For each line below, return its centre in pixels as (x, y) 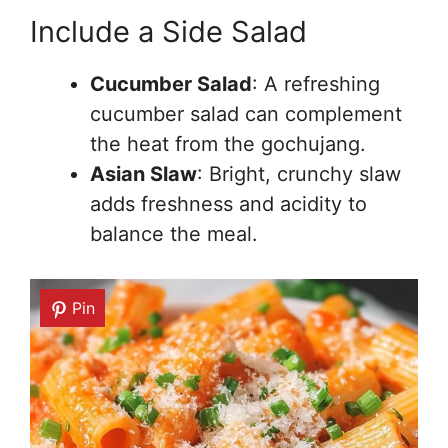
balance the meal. (174, 234)
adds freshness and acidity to (228, 204)
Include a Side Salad (168, 32)
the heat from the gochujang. (228, 144)
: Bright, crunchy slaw (299, 174)
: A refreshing (316, 84)
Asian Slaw (143, 174)
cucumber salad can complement (246, 114)
